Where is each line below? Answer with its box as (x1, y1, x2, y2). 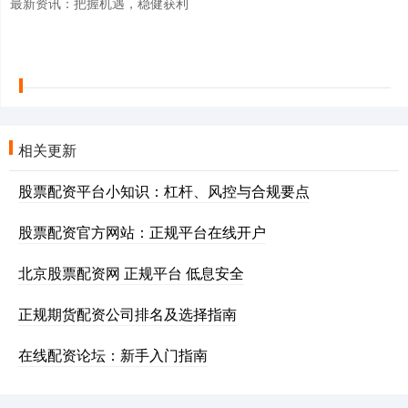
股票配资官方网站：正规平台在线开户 (18, 220, 266, 242)
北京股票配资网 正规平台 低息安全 (18, 261, 244, 283)
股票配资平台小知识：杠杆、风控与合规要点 (18, 179, 310, 201)
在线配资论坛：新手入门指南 (18, 343, 208, 365)
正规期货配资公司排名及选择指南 (18, 302, 237, 324)
